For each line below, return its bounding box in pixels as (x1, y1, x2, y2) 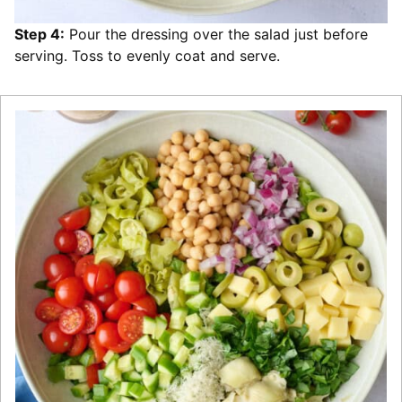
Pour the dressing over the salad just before (65, 24, 368, 43)
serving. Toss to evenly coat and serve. (14, 46, 280, 65)
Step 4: (14, 24, 65, 43)
